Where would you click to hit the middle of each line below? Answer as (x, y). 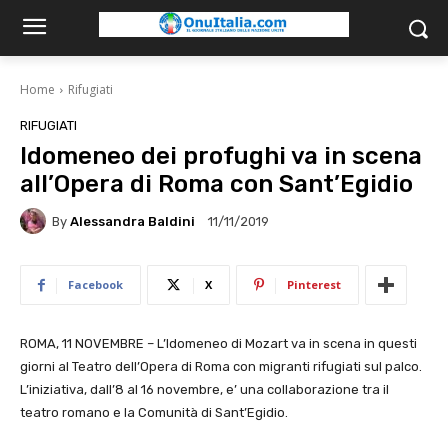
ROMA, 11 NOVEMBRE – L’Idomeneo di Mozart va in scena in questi (218, 343)
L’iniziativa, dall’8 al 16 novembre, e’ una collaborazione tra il (204, 389)
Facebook (95, 284)
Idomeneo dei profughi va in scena (221, 156)
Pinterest (314, 284)
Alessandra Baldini (132, 221)
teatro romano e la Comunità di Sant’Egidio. (154, 412)
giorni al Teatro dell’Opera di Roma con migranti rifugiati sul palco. (221, 366)
